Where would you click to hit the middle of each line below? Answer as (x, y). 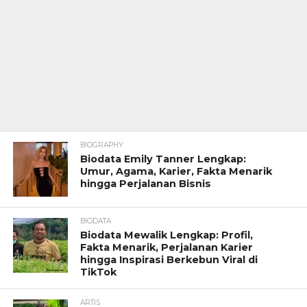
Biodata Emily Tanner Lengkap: (163, 159)
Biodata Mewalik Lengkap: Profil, (167, 235)
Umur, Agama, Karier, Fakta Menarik (176, 171)
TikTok (99, 272)
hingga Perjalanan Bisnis (146, 183)
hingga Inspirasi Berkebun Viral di (169, 259)
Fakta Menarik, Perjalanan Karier (167, 247)
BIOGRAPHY (102, 145)
